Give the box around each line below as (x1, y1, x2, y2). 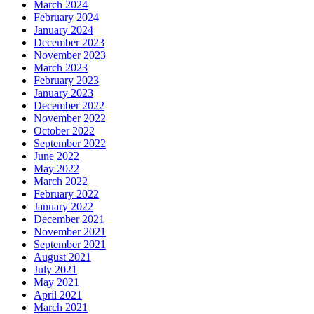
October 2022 (34, 125, 95, 137)
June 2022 (34, 150, 79, 163)
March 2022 (34, 175, 88, 188)
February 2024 (34, 11, 99, 24)
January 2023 (34, 87, 93, 100)
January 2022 (34, 200, 93, 213)
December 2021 (34, 213, 104, 226)
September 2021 (34, 238, 106, 251)
